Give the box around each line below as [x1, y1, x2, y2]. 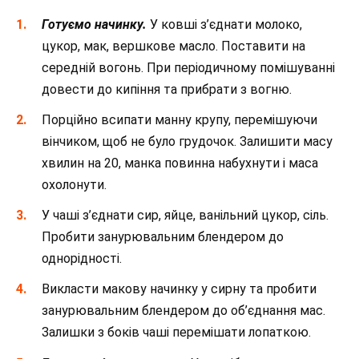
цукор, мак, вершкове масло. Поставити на [42, 38, 305, 54]
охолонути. [42, 176, 107, 192]
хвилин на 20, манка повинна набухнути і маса [42, 155, 318, 171]
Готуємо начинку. [42, 16, 147, 32]
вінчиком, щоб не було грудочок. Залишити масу [42, 133, 333, 149]
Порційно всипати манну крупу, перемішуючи [42, 111, 317, 127]
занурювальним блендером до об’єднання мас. [42, 303, 325, 319]
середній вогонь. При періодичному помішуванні [42, 59, 335, 75]
